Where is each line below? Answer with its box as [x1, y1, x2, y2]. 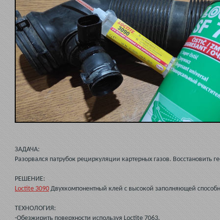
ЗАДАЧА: [15, 146, 40, 153]
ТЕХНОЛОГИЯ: [15, 205, 56, 212]
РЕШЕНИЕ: [15, 175, 45, 183]
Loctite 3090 [15, 185, 49, 192]
